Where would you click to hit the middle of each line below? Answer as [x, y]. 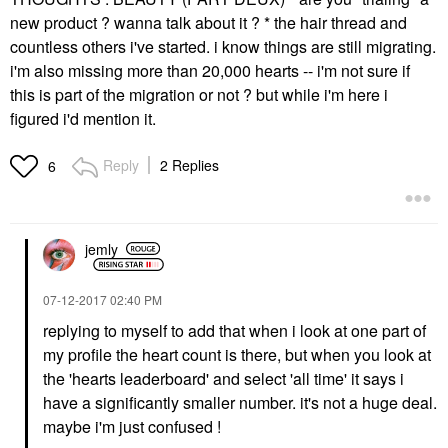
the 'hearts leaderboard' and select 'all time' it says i [223, 379]
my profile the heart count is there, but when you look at [237, 355]
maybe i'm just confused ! [132, 427]
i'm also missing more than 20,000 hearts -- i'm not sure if [210, 71]
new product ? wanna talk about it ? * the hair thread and [208, 23]
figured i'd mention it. [83, 119]
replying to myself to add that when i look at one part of [234, 331]
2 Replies [189, 165]
